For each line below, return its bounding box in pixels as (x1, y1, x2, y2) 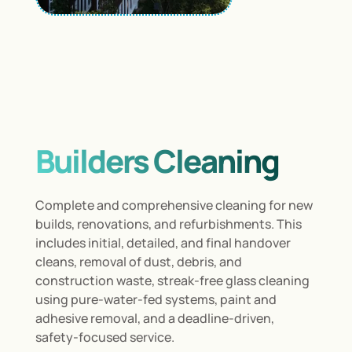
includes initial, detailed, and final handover (35, 233, 291, 251)
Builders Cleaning (35, 138, 279, 182)
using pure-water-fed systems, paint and (35, 290, 277, 308)
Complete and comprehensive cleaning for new (35, 196, 313, 214)
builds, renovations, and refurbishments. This (35, 214, 302, 233)
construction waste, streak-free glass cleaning (35, 271, 310, 289)
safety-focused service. (35, 328, 174, 346)
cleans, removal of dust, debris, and (35, 252, 242, 270)
